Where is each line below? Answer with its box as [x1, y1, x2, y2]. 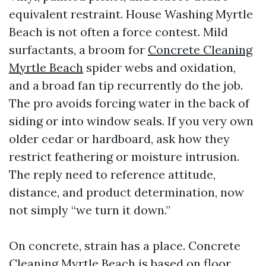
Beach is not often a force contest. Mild [9, 24, 228, 39]
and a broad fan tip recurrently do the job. [9, 78, 243, 93]
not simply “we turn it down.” [9, 202, 170, 217]
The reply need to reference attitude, [9, 167, 216, 182]
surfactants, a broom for [9, 42, 148, 57]
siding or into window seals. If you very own [9, 113, 254, 128]
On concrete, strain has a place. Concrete [9, 238, 240, 253]
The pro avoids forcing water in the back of [9, 96, 249, 110]
